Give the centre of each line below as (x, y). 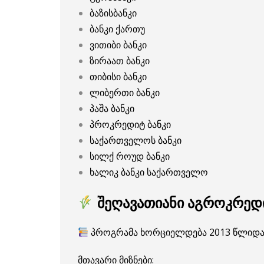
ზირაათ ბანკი (120, 60)
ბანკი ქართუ (117, 29)
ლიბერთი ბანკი (125, 92)
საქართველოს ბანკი (136, 140)
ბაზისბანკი (113, 13)
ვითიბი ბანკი (118, 44)
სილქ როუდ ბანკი (130, 156)
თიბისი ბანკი (118, 76)
